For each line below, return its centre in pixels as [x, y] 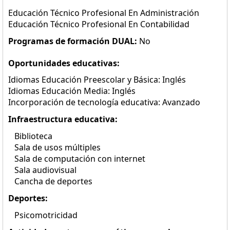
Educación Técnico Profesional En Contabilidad [99, 24]
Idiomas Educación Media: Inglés [72, 91]
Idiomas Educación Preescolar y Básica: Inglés [97, 80]
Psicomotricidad [43, 215]
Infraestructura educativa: [63, 119]
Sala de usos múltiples [54, 147]
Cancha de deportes [50, 181]
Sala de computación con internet [77, 159]
